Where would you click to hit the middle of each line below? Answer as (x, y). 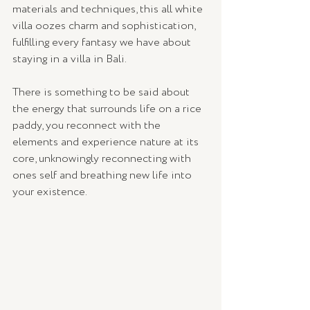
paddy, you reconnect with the (88, 125)
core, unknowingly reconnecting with (103, 158)
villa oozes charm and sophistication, (105, 26)
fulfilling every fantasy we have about (103, 42)
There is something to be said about (102, 92)
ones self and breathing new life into (103, 175)
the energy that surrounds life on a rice (108, 109)
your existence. (51, 192)
